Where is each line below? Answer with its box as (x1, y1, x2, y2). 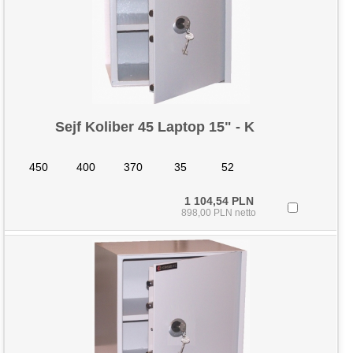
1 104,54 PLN (184, 195, 254, 207)
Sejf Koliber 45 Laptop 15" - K (54, 119, 255, 135)
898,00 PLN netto (181, 207, 257, 218)
